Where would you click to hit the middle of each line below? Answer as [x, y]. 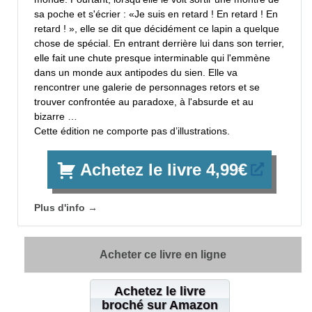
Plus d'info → [66, 207]
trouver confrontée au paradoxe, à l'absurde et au [144, 101]
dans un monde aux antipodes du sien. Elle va [136, 72]
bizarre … [56, 116]
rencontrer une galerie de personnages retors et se [147, 87]
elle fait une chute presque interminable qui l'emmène [152, 57]
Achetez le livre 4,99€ [163, 169]
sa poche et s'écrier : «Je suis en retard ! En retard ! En [156, 14]
